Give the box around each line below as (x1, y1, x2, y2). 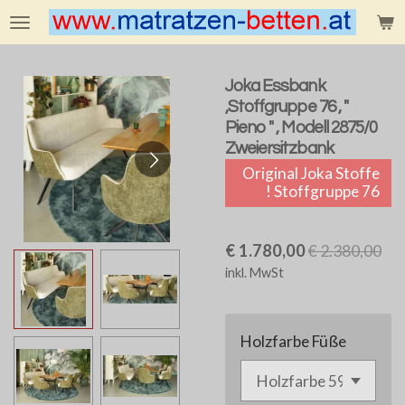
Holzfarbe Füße (240, 331, 347, 351)
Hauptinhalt (8, 33, 91, 51)
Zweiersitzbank (225, 138, 334, 157)
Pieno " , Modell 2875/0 (225, 118, 378, 137)
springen (8, 55, 71, 73)
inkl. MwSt (225, 264, 284, 280)
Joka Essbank (225, 76, 325, 95)
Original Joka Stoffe (242, 164, 380, 184)
